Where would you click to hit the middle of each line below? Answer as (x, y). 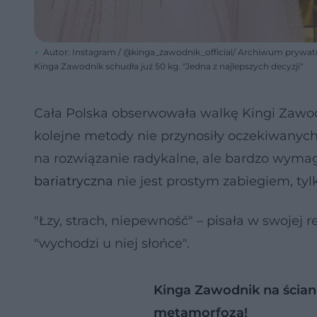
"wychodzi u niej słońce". (112, 243)
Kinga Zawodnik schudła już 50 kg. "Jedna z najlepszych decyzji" (168, 66)
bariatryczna (74, 181)
